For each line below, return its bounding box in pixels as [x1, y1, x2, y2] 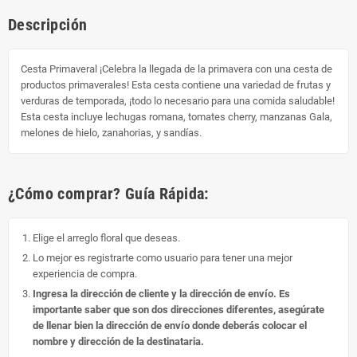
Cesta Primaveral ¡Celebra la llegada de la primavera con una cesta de [21, 62, 332, 75]
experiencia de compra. [33, 267, 137, 280]
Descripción [8, 14, 88, 34]
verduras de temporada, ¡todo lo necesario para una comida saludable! [21, 94, 335, 107]
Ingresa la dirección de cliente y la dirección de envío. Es [33, 287, 290, 300]
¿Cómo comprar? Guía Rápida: [8, 183, 209, 203]
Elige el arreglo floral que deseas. [33, 231, 180, 244]
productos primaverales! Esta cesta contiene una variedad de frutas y [21, 78, 331, 91]
